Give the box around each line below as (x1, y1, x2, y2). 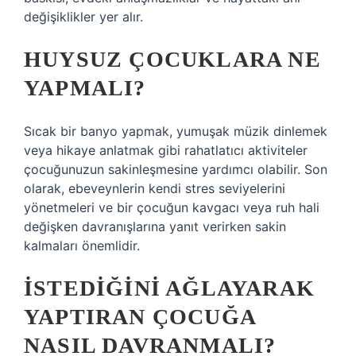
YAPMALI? (24, 75, 146, 100)
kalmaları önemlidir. (24, 238, 140, 253)
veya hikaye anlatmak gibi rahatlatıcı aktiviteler (24, 142, 308, 158)
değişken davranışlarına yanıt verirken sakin (24, 219, 286, 234)
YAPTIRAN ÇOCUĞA (24, 304, 255, 329)
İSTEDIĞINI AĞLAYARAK (24, 276, 315, 300)
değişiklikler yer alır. (24, 9, 143, 25)
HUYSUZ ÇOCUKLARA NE (24, 47, 321, 72)
